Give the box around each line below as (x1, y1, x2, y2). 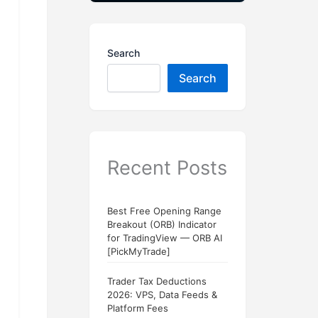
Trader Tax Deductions (107, 275, 207, 287)
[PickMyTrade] (107, 246, 170, 258)
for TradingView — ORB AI (107, 232, 222, 244)
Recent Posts (107, 156, 227, 180)
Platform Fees (107, 302, 168, 314)
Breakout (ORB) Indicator (107, 219, 216, 231)
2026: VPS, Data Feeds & (107, 289, 217, 301)
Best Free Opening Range (107, 205, 221, 217)
